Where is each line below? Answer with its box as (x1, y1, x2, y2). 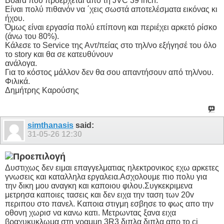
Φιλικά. (5, 77, 30, 86)
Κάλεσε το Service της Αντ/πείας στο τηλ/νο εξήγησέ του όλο (5, 41, 216, 50)
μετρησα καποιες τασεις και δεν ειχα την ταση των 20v (5, 190, 194, 199)
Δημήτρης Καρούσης (5, 86, 79, 95)
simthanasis (27, 121, 73, 130)
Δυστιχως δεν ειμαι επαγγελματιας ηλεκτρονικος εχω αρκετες (5, 163, 219, 172)
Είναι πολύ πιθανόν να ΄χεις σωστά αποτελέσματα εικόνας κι (5, 5, 217, 14)
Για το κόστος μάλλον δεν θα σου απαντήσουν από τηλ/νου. (5, 68, 213, 77)
